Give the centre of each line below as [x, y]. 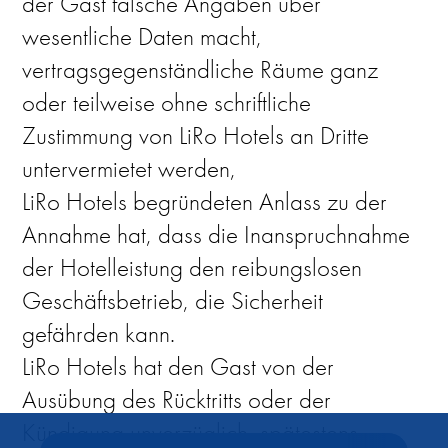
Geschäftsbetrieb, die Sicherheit [173, 300]
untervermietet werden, [129, 168]
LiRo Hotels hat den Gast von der [178, 366]
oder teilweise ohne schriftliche [167, 102]
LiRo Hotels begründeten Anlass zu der [205, 201]
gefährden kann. [99, 333]
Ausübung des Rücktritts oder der [177, 399]
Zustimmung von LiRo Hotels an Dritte [196, 135]
